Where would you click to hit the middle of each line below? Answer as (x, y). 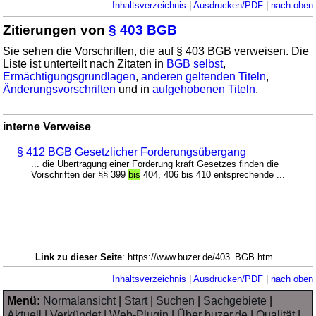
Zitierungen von (56, 30)
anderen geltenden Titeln (204, 76)
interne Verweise (47, 126)
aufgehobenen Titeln (204, 89)
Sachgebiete (235, 300)
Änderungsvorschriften (60, 89)
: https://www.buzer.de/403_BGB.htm (201, 257)
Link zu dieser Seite (78, 257)
